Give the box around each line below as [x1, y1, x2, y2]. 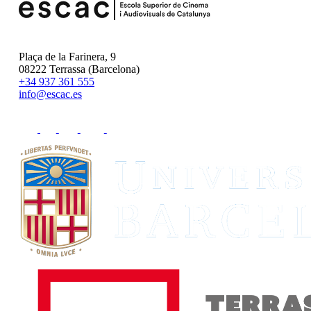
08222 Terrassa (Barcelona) [19, 63, 140, 76]
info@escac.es [19, 88, 82, 101]
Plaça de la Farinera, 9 [19, 51, 116, 63]
